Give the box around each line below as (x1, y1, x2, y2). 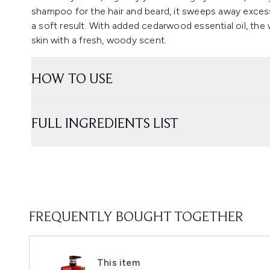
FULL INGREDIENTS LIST (31, 117, 178, 131)
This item (97, 257, 140, 268)
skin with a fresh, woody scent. (31, 34, 167, 46)
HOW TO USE (31, 72, 113, 87)
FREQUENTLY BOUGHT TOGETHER (29, 210, 243, 225)
